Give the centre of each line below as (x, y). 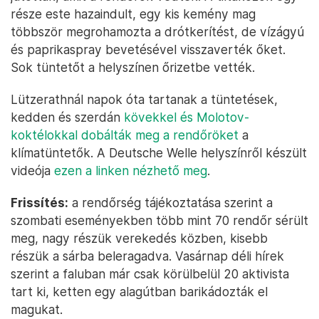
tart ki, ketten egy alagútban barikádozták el (139, 292)
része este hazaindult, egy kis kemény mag (133, 14)
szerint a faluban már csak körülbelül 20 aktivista (150, 274)
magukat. (37, 310)
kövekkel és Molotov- (187, 117)
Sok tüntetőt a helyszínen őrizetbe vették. (133, 68)
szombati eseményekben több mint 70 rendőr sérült (159, 221)
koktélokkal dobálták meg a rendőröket (125, 135)
